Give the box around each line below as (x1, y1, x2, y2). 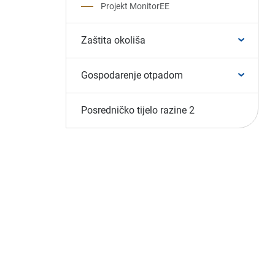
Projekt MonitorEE (101, 1, 169, 11)
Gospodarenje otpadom (81, 69, 183, 81)
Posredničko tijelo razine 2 (81, 104, 195, 116)
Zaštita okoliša (81, 34, 145, 46)
